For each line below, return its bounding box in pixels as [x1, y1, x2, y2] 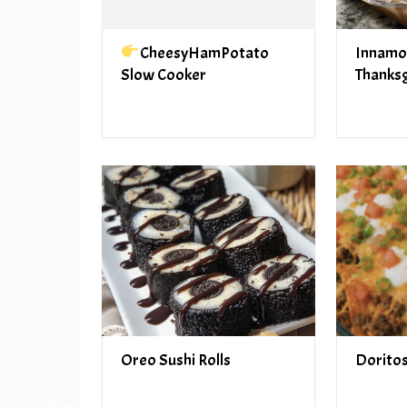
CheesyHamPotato [139, 42, 269, 64]
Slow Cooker [121, 64, 206, 85]
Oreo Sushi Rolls [121, 350, 231, 372]
